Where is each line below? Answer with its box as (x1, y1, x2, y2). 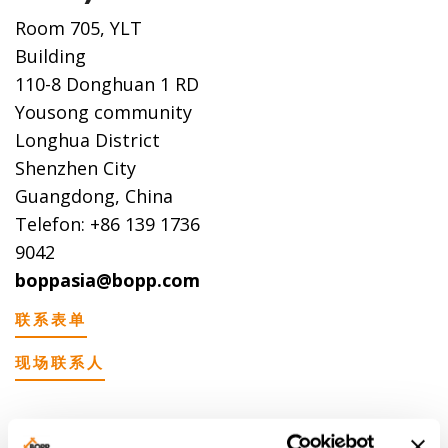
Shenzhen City (15, 155, 136, 180)
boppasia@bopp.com (15, 267, 200, 292)
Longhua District (15, 127, 160, 152)
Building (15, 43, 86, 68)
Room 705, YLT (15, 15, 142, 40)
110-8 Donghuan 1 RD (15, 71, 199, 96)
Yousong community (15, 99, 192, 124)
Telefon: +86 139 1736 (15, 211, 200, 236)
